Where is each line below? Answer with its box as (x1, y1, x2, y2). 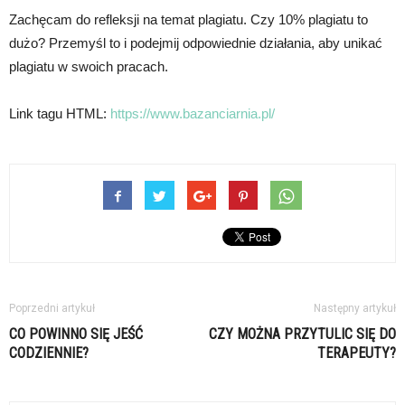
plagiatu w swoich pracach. (9, 59, 168, 74)
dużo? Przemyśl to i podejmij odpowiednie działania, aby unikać (9, 35, 382, 51)
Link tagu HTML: (9, 106, 110, 121)
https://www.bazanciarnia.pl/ (110, 106, 275, 121)
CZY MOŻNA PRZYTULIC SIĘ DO (209, 325, 396, 343)
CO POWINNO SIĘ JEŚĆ (9, 325, 143, 343)
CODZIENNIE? (9, 344, 89, 362)
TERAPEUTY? (317, 344, 396, 362)
